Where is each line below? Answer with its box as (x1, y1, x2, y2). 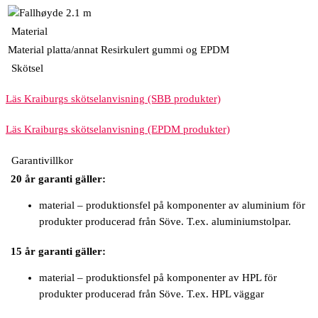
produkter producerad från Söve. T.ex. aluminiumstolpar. (39, 216, 291, 228)
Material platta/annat (8, 44, 98, 55)
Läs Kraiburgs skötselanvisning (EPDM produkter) (6, 124, 230, 136)
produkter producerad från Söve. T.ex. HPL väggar (39, 288, 264, 300)
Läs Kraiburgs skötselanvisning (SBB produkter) (6, 93, 221, 104)
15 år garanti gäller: (11, 245, 106, 257)
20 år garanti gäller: (11, 172, 106, 185)
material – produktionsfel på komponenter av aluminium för (39, 199, 305, 212)
